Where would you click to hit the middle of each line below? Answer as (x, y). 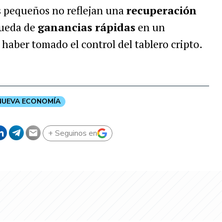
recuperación (161, 10)
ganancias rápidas (86, 27)
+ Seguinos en (72, 133)
